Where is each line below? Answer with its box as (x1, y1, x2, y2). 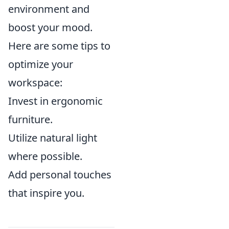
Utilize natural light (8, 131, 97, 145)
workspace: (8, 76, 62, 89)
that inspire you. (8, 186, 84, 200)
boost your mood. (8, 20, 93, 34)
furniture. (8, 112, 53, 126)
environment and (8, 2, 89, 16)
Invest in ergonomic (8, 94, 103, 108)
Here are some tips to (8, 39, 110, 53)
